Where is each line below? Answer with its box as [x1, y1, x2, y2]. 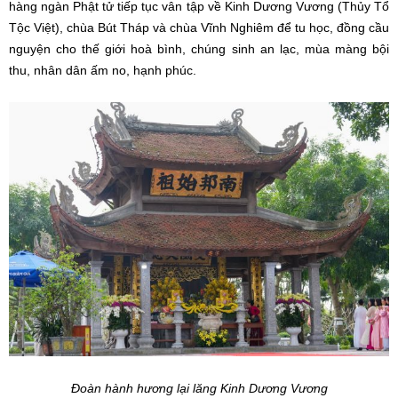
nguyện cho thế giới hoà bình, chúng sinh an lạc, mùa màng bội [9, 42, 389, 57]
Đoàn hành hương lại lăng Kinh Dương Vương [70, 380, 328, 395]
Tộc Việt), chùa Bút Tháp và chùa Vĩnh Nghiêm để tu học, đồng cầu [9, 20, 389, 36]
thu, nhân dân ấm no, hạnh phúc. [9, 63, 196, 78]
